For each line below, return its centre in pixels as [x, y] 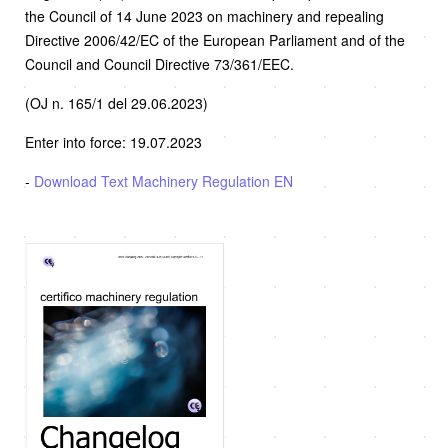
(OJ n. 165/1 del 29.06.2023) [116, 103]
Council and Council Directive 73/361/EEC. [159, 64]
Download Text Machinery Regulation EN [163, 181]
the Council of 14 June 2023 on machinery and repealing [204, 16]
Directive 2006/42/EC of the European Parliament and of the [215, 40]
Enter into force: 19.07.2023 [113, 142]
